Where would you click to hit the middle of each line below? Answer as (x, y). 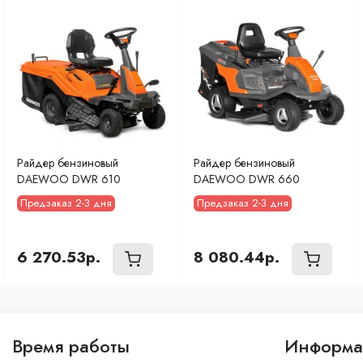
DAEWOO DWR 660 (247, 179)
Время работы (71, 346)
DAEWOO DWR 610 (68, 179)
